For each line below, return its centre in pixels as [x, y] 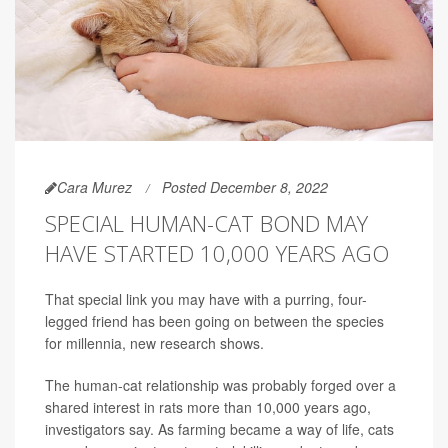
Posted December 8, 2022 [245, 187]
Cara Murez [94, 187]
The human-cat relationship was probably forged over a [220, 385]
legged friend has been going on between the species [214, 321]
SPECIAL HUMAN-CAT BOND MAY [206, 223]
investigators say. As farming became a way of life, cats [219, 429]
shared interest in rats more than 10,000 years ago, [208, 407]
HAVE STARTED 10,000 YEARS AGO [217, 253]
